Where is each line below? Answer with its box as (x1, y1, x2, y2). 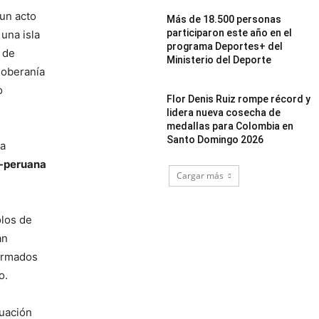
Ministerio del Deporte (167, 53, 272, 66)
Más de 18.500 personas (167, 13, 282, 25)
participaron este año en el (167, 26, 293, 38)
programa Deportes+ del (167, 40, 283, 52)
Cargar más (176, 169, 224, 182)
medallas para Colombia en (167, 120, 294, 132)
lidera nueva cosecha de (167, 106, 281, 118)
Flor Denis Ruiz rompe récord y (167, 93, 311, 105)
